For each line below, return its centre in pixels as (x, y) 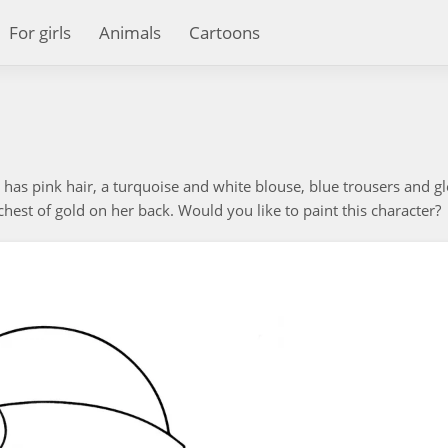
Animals (130, 32)
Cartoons (224, 32)
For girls (40, 32)
